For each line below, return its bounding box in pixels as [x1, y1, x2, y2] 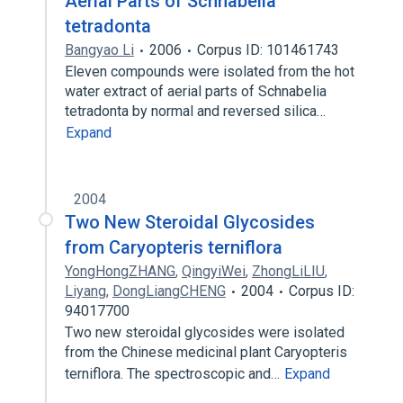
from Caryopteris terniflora [65, 237, 282, 258]
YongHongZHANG [65, 263, 175, 280]
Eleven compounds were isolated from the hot [65, 63, 354, 80]
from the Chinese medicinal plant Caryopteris [65, 344, 347, 361]
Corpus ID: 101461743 [197, 41, 339, 58]
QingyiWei [182, 263, 246, 280]
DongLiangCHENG [112, 282, 226, 300]
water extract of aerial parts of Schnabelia [65, 83, 327, 100]
